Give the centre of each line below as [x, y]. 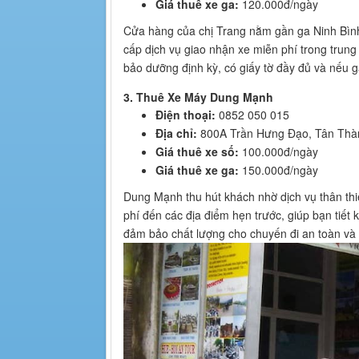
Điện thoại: [186, 114]
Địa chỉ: [176, 133]
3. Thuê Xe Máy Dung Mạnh [198, 97]
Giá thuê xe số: [197, 151]
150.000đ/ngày [278, 169]
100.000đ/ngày [278, 151]
